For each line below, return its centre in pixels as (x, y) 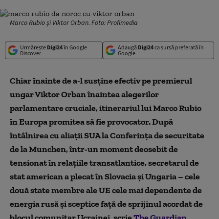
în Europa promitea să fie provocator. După (91, 122)
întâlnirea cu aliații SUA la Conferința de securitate (107, 135)
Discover (31, 53)
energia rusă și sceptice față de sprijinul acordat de (106, 204)
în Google (75, 47)
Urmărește (33, 47)
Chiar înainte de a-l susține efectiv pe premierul (101, 81)
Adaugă (128, 47)
